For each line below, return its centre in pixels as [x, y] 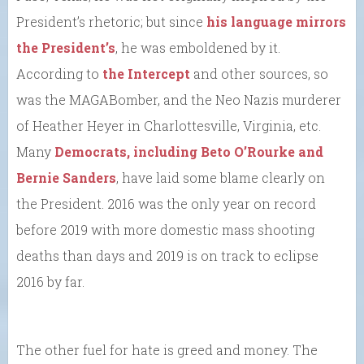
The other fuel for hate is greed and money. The [167, 350]
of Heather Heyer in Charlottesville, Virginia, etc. [169, 126]
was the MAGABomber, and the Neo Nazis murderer [179, 100]
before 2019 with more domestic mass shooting [165, 230]
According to [59, 74]
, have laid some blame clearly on [221, 178]
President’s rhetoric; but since [111, 22]
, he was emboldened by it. [198, 48]
